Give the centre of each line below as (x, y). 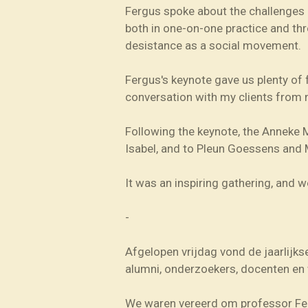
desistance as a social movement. (213, 46)
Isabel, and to (159, 149)
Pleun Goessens (238, 149)
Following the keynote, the (192, 132)
